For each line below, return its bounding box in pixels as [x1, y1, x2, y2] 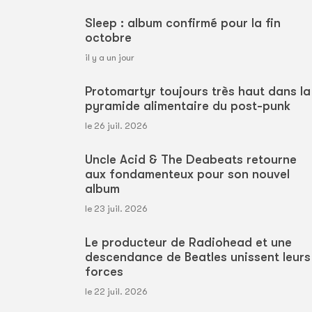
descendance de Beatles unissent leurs [85, 250, 311, 265]
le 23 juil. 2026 [85, 203, 148, 214]
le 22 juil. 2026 [85, 286, 148, 297]
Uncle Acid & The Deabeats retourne [85, 153, 297, 167]
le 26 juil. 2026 [85, 120, 148, 132]
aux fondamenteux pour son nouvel [85, 167, 290, 182]
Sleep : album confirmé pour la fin [85, 16, 281, 31]
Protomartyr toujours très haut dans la [85, 84, 311, 99]
